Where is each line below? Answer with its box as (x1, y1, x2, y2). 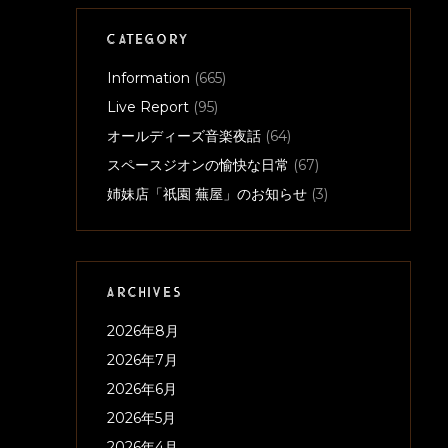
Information (107, 69, 190, 88)
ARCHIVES (107, 286, 182, 302)
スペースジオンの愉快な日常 (107, 156, 289, 175)
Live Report (107, 98, 189, 117)
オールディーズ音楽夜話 (107, 127, 261, 146)
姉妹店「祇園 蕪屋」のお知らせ (107, 185, 307, 204)
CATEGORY (107, 33, 189, 49)
